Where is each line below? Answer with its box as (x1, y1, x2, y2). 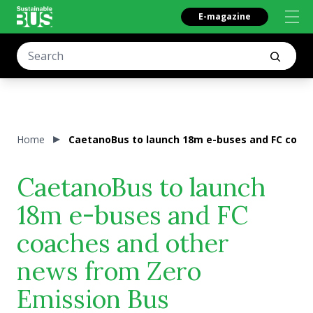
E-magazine (198, 10, 251, 22)
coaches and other (17, 227, 229, 259)
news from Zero (17, 255, 201, 287)
